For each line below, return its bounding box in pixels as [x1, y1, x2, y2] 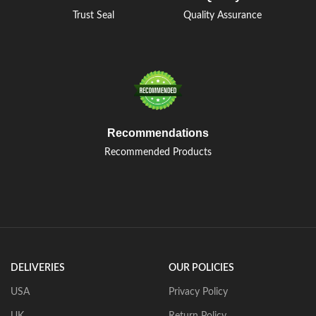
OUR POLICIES [169, 262, 234, 273]
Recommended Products [104, 147, 212, 157]
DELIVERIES [11, 262, 65, 273]
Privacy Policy [169, 286, 228, 297]
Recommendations [107, 126, 209, 139]
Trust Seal [72, 10, 114, 20]
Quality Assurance [183, 10, 262, 20]
